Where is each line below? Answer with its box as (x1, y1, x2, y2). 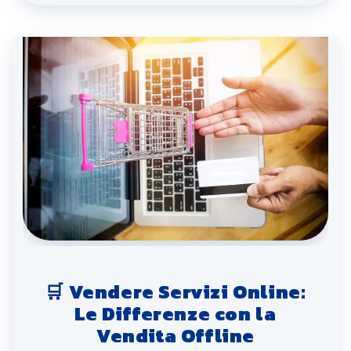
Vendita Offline (96, 321, 255, 349)
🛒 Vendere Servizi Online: (45, 277, 306, 306)
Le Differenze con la (74, 299, 277, 327)
